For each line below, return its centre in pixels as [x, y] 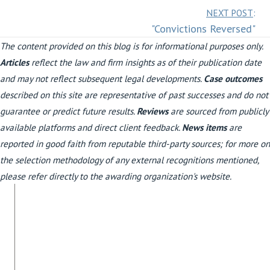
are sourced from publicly [218, 111]
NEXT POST [230, 13]
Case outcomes [233, 79]
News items [204, 127]
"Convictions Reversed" [203, 29]
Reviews [152, 111]
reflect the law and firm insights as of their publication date [145, 62]
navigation [58, 42]
